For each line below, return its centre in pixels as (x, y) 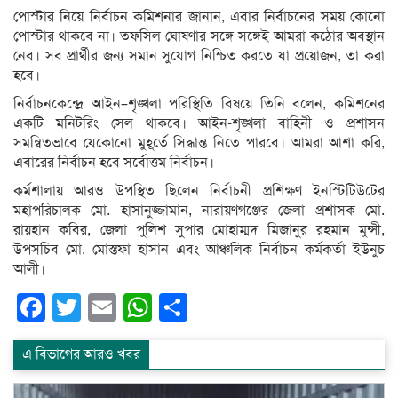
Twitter (124, 308)
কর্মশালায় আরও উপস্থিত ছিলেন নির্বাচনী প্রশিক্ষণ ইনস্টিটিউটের (199, 191)
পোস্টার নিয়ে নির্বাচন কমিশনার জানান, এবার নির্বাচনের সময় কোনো (199, 17)
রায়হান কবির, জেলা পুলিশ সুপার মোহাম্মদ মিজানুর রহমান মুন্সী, (199, 231)
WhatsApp (218, 308)
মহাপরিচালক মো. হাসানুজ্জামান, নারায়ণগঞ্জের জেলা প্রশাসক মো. (199, 211)
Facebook (108, 308)
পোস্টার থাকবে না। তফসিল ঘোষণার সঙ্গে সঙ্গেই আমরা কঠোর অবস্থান (199, 37)
